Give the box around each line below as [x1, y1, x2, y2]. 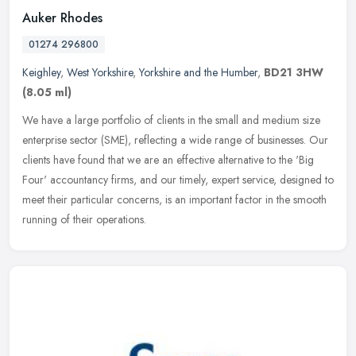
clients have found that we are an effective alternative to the [22, 152, 292, 168]
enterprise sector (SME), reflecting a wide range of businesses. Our [22, 132, 328, 149]
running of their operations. [22, 211, 146, 228]
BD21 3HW [264, 64, 323, 81]
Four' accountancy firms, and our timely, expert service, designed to [22, 172, 334, 188]
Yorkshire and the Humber [139, 64, 257, 81]
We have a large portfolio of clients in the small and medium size [22, 112, 320, 129]
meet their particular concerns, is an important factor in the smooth [22, 192, 327, 208]
